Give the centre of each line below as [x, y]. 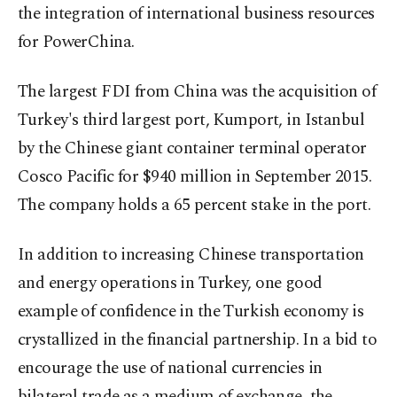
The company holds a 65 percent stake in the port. [195, 205]
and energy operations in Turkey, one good [170, 283]
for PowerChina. [76, 42]
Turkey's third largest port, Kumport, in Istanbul [191, 120]
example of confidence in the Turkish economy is [191, 311]
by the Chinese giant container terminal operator [192, 148]
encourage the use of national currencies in [170, 368]
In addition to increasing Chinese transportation [191, 255]
